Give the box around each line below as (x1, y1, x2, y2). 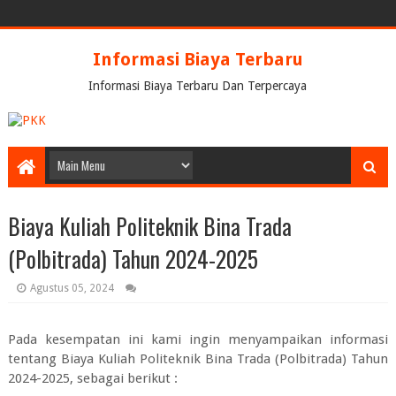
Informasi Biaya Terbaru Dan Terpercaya (88, 79, 308, 93)
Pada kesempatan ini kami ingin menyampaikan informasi (7, 331, 389, 347)
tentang (7, 351, 61, 367)
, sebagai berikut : (69, 370, 178, 386)
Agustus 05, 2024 (29, 282, 114, 294)
